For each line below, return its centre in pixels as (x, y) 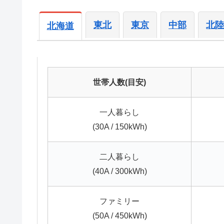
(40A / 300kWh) (119, 171)
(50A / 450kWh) (119, 215)
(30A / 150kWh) (119, 126)
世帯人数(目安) (119, 82)
